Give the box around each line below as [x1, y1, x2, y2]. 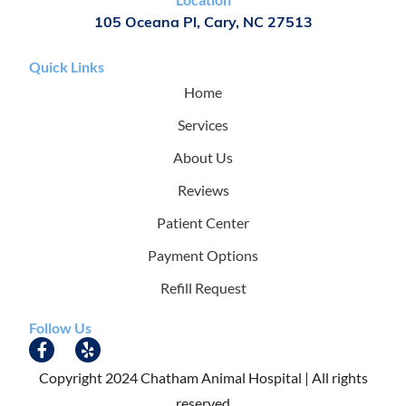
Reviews [177, 181, 229, 199]
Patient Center [157, 214, 249, 232]
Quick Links [29, 58, 104, 76]
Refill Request [159, 279, 246, 297]
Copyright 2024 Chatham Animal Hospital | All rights [38, 369, 368, 387]
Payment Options [148, 246, 258, 265]
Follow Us [29, 319, 92, 337]
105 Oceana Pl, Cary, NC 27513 [93, 16, 313, 32]
